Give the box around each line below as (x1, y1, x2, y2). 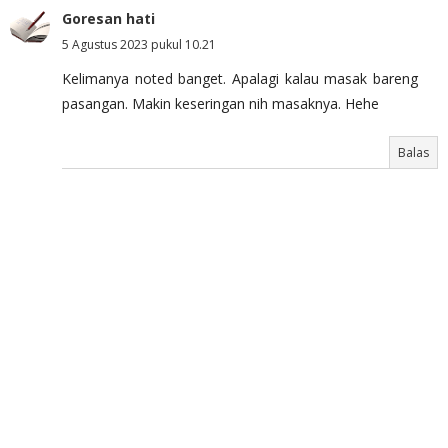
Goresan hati (62, 8, 155, 28)
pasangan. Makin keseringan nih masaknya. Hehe (62, 93, 379, 113)
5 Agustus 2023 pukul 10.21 (62, 35, 216, 53)
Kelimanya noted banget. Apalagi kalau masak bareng (62, 68, 418, 88)
